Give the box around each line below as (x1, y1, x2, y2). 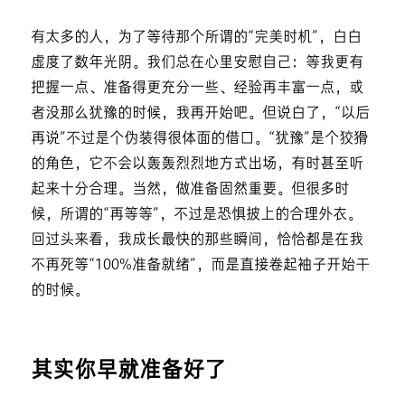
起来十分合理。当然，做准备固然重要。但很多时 (30, 182, 349, 197)
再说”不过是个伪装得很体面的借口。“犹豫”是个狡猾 (30, 131, 368, 146)
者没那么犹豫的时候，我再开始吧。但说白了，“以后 (30, 106, 370, 121)
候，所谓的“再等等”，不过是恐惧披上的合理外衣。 (30, 207, 362, 222)
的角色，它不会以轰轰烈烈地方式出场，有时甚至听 (30, 156, 363, 172)
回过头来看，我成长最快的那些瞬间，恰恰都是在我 (30, 232, 363, 248)
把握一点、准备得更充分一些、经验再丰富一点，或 (30, 80, 363, 96)
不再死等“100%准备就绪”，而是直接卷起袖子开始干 (30, 258, 370, 273)
